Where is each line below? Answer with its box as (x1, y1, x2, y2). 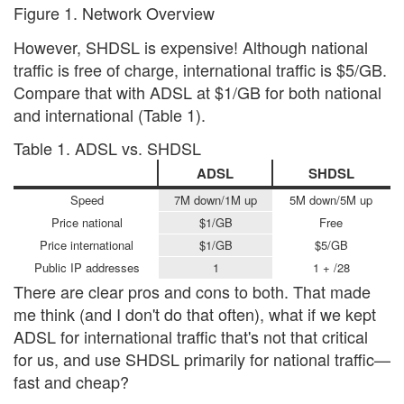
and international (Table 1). (14, 102, 206, 126)
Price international (40, 236, 133, 254)
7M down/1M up (174, 191, 257, 209)
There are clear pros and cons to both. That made (14, 280, 371, 304)
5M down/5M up (289, 191, 372, 209)
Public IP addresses (33, 259, 140, 277)
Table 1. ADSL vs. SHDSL (14, 136, 201, 161)
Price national (50, 214, 123, 232)
